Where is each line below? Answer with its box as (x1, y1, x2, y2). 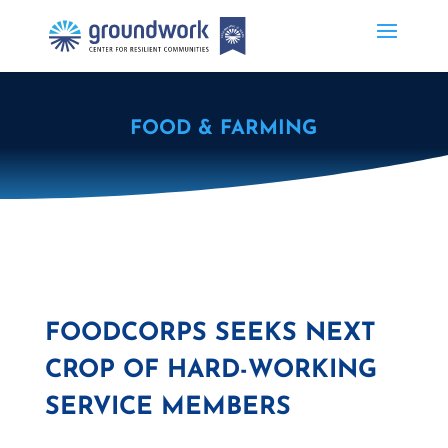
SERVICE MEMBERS (44, 395, 291, 420)
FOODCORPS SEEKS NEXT (44, 321, 376, 346)
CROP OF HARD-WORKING (44, 358, 377, 383)
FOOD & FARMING (130, 119, 318, 139)
